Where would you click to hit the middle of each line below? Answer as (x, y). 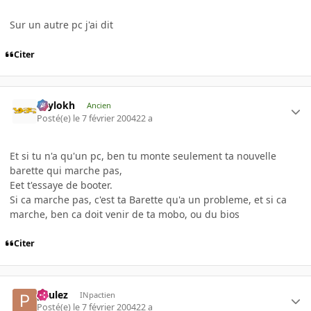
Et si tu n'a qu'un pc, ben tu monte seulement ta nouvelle (143, 155)
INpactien (97, 294)
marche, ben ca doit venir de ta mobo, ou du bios (125, 214)
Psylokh (56, 106)
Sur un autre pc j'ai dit (61, 24)
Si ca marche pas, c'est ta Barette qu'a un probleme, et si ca (148, 199)
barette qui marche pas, (66, 170)
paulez (53, 294)
